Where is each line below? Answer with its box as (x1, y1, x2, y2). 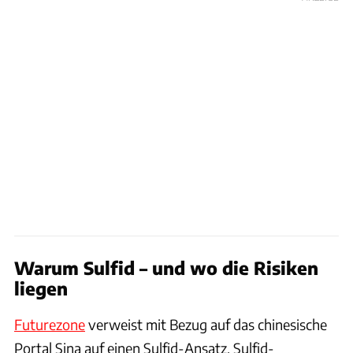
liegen (14, 277, 68, 299)
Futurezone (14, 314, 85, 333)
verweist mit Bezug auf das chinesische (85, 314, 327, 333)
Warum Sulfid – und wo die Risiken (14, 256, 318, 279)
